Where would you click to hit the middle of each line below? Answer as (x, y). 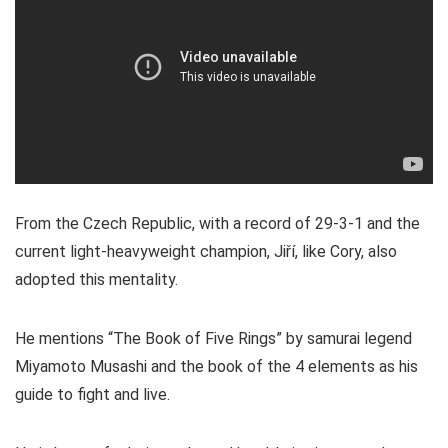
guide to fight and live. (92, 395)
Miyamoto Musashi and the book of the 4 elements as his (216, 367)
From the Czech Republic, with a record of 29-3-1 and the (217, 224)
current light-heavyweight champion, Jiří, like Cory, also (206, 252)
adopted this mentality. (96, 280)
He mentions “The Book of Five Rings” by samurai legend (213, 339)
